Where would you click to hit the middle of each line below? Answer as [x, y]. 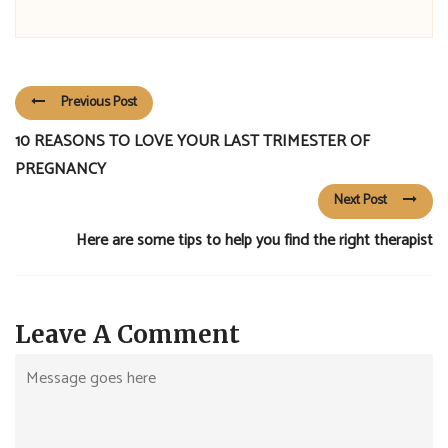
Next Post [360, 201]
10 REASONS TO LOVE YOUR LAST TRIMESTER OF [192, 142]
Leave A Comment [127, 334]
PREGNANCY [60, 170]
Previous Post [99, 103]
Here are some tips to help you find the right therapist [254, 240]
